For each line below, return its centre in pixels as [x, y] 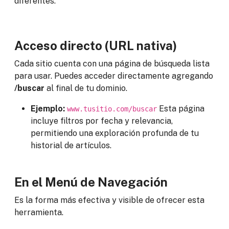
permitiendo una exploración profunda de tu [115, 133]
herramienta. [39, 212]
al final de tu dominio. [86, 88]
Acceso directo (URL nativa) [96, 45]
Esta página [181, 109]
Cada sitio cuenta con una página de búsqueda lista [112, 64]
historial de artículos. [71, 145]
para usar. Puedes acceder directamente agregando [114, 76]
